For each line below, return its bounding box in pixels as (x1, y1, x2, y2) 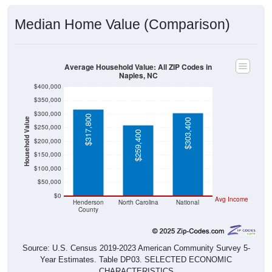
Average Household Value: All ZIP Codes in (64, 61, 212, 72)
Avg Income (215, 195, 248, 203)
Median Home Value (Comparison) (15, 16, 230, 33)
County (78, 205, 99, 214)
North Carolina (118, 198, 158, 206)
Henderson (73, 198, 104, 206)
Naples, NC (118, 70, 158, 81)
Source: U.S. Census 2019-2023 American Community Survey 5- (22, 243, 250, 253)
